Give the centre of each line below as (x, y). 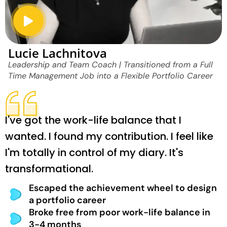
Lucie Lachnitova (58, 53)
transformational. (49, 169)
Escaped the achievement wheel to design (123, 188)
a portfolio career (67, 200)
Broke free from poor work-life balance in (119, 213)
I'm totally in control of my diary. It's (94, 153)
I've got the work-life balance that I (93, 120)
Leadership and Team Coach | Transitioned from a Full (110, 65)
